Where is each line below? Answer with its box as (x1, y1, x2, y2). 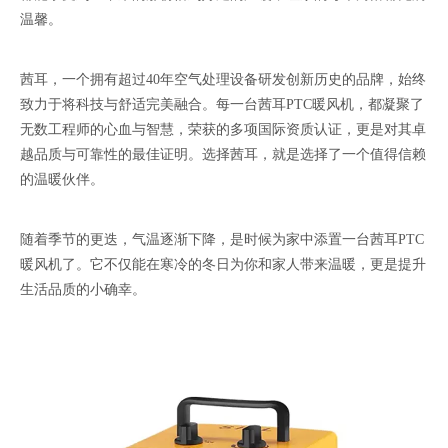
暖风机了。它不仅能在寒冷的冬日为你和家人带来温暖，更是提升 (20, 256, 426, 272)
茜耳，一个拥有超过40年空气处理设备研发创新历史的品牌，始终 (20, 71, 426, 87)
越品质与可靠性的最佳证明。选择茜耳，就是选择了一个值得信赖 (20, 146, 426, 162)
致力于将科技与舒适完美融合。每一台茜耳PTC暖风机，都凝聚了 (20, 96, 424, 112)
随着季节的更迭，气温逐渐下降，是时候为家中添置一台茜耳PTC (20, 231, 424, 247)
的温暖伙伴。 (20, 171, 104, 187)
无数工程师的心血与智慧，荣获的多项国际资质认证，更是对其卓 (20, 121, 426, 137)
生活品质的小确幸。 (20, 281, 146, 297)
